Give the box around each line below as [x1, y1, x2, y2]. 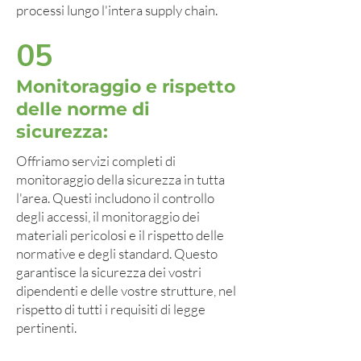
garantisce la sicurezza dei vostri [16, 263, 201, 280]
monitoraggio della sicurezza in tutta [16, 171, 225, 188]
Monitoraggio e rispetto [16, 76, 235, 98]
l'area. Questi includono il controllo [16, 189, 214, 206]
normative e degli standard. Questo [16, 245, 218, 262]
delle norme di [16, 98, 150, 120]
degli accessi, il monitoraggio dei [16, 208, 200, 225]
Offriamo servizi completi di [16, 152, 176, 169]
